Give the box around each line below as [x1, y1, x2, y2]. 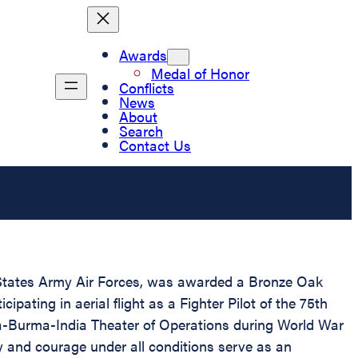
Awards [119, 44, 167, 65]
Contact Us [119, 134, 191, 155]
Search [119, 120, 163, 141]
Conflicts [119, 77, 174, 97]
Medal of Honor [151, 62, 249, 83]
